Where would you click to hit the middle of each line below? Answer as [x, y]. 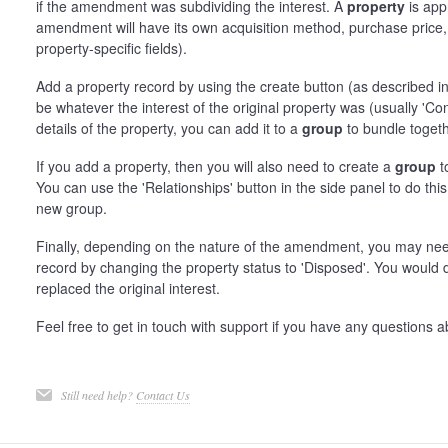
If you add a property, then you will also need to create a [215, 166]
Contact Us [162, 395]
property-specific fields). [111, 48]
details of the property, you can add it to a [168, 128]
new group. [71, 208]
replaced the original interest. [127, 288]
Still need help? [98, 395]
